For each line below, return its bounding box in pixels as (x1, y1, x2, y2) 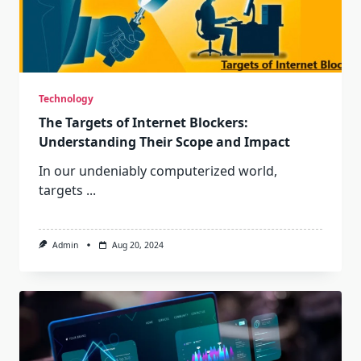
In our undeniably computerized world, (39, 161, 277, 180)
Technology (39, 91, 93, 106)
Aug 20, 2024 (111, 239, 164, 251)
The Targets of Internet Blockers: (39, 113, 248, 131)
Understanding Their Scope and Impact (39, 132, 290, 151)
